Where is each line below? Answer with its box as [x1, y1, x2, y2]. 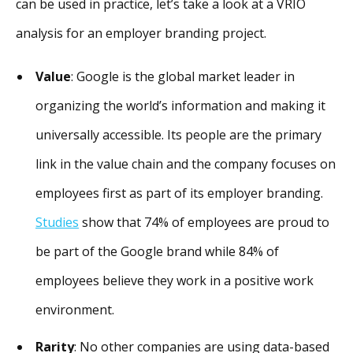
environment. [35, 300, 114, 318]
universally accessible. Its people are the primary [35, 125, 321, 143]
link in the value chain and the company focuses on [35, 154, 336, 173]
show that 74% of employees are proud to [79, 213, 329, 231]
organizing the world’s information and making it [35, 96, 325, 114]
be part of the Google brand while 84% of [35, 242, 279, 260]
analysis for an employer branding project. [16, 24, 266, 42]
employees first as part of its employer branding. [35, 184, 323, 202]
